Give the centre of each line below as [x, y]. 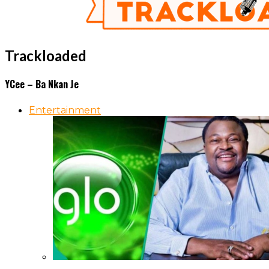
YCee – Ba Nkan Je [42, 84]
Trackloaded [46, 55]
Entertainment [65, 110]
